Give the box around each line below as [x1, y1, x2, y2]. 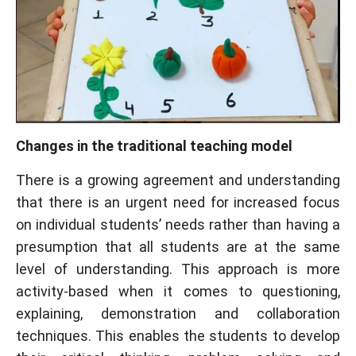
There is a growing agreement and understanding [16, 172, 340, 189]
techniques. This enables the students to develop [16, 327, 340, 345]
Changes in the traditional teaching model [16, 137, 296, 155]
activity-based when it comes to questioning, [16, 283, 340, 300]
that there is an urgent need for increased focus [16, 194, 340, 211]
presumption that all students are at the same [16, 238, 340, 256]
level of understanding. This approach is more [16, 261, 340, 278]
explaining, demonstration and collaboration [16, 305, 340, 323]
